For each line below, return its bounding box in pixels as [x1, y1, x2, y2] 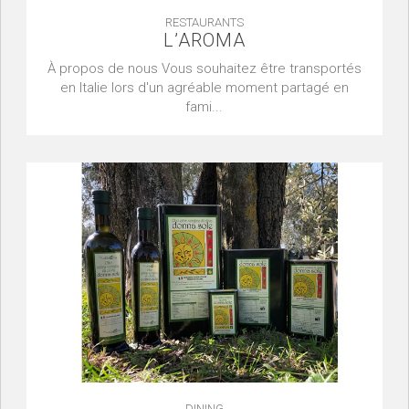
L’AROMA [163, 28, 246, 51]
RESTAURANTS [164, 15, 244, 29]
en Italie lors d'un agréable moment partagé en [59, 79, 349, 96]
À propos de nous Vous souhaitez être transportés [47, 59, 362, 77]
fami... [185, 98, 224, 115]
